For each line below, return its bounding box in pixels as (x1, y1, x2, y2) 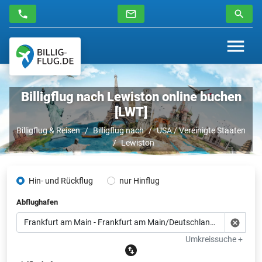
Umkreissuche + (185, 234, 243, 244)
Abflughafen (16, 197, 58, 206)
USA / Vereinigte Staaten (157, 125, 246, 135)
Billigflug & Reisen (16, 125, 80, 135)
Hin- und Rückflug (29, 175, 93, 185)
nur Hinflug (119, 175, 160, 185)
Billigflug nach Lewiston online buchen (20, 89, 242, 104)
